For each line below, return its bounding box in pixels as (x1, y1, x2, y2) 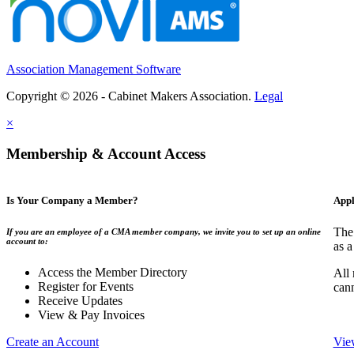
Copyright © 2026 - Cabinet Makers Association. (6, 88, 254, 103)
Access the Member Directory (38, 265, 187, 280)
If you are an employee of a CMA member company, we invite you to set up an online (6, 227, 321, 237)
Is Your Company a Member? (6, 194, 138, 207)
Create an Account (6, 335, 99, 349)
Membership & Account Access (6, 145, 205, 162)
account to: (6, 236, 48, 247)
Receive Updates (38, 294, 122, 308)
